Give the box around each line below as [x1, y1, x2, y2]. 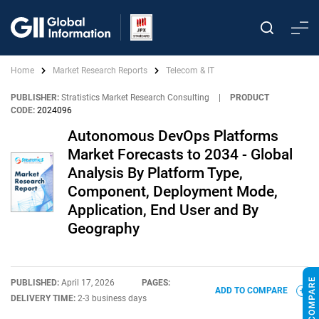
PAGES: [142, 278, 170, 288]
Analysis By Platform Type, [68, 164, 243, 182]
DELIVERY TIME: [11, 293, 78, 303]
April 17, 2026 [61, 278, 115, 288]
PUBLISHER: [11, 93, 59, 103]
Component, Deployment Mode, [68, 183, 278, 200]
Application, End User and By [68, 202, 258, 219]
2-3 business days [78, 293, 147, 303]
